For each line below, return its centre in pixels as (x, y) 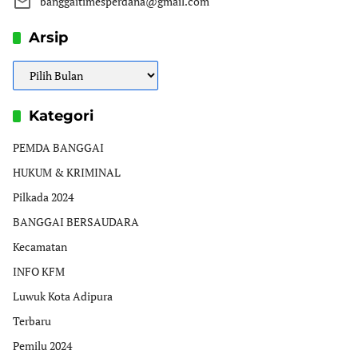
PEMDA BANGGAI (58, 147)
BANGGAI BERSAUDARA (76, 221)
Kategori (61, 115)
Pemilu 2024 (42, 345)
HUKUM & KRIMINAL (67, 172)
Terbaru (32, 320)
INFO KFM (39, 271)
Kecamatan (40, 246)
